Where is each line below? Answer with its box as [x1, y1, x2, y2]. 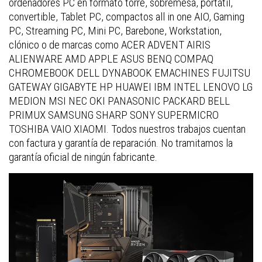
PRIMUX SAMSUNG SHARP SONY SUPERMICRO [9, 108, 219, 122]
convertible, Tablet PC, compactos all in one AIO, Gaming [9, 9, 244, 23]
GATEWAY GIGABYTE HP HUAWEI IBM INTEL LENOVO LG [9, 80, 253, 94]
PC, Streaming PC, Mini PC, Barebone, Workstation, [9, 23, 222, 37]
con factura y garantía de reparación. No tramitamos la [9, 136, 233, 150]
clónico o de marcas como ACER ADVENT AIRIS [9, 37, 211, 51]
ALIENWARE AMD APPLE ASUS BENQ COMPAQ [9, 51, 213, 65]
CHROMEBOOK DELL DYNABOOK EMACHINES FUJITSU [9, 65, 250, 80]
